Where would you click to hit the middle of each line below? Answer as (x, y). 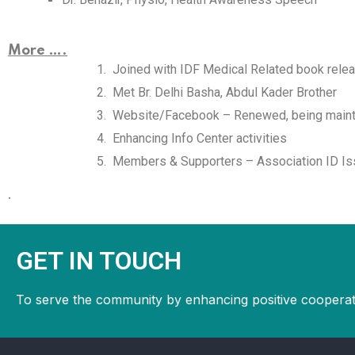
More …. (38, 51)
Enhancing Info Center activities (198, 138)
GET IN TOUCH (99, 261)
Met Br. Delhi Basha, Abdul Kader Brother (223, 92)
